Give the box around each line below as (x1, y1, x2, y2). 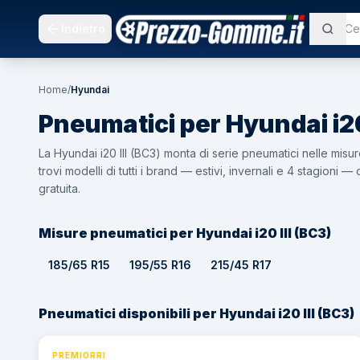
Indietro (61, 22, 105, 35)
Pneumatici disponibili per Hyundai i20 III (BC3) (39, 305, 354, 321)
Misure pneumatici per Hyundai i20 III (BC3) (39, 225, 331, 241)
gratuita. (39, 182, 80, 195)
